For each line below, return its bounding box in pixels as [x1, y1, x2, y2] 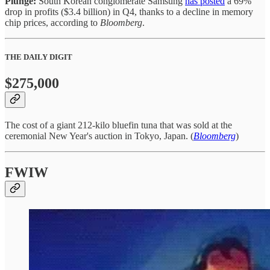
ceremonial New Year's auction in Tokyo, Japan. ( [5, 131, 193, 142]
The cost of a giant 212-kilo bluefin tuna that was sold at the [5, 120, 232, 131]
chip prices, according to [5, 17, 100, 28]
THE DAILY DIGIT [5, 52, 72, 62]
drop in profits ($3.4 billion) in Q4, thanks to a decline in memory [5, 7, 253, 17]
